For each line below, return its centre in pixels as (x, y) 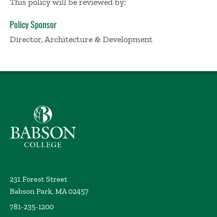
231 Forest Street (39, 179)
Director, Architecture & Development (81, 39)
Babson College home (45, 111)
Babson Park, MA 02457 (49, 191)
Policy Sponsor (33, 24)
